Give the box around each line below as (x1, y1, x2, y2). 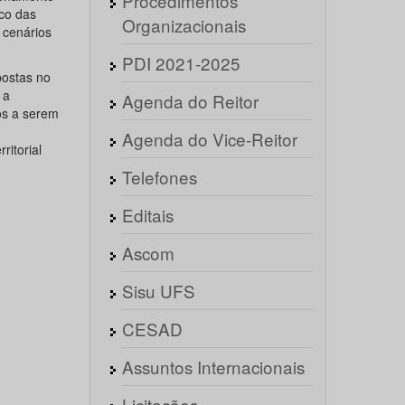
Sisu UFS (121, 278, 195, 303)
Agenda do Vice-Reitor (121, 127, 297, 151)
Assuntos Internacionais (121, 354, 305, 379)
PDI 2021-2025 (121, 51, 240, 75)
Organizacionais (121, 13, 246, 37)
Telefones (121, 165, 197, 189)
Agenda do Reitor (121, 89, 259, 113)
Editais (121, 202, 174, 227)
